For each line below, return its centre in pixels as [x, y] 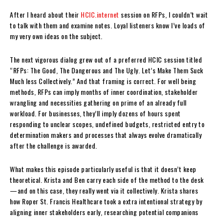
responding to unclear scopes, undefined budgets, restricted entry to [107, 124]
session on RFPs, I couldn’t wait [163, 14]
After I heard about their [45, 14]
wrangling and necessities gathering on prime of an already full [98, 102]
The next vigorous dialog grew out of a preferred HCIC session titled [106, 59]
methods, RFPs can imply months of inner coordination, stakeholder [104, 91]
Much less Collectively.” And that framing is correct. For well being [103, 81]
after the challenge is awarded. [54, 145]
